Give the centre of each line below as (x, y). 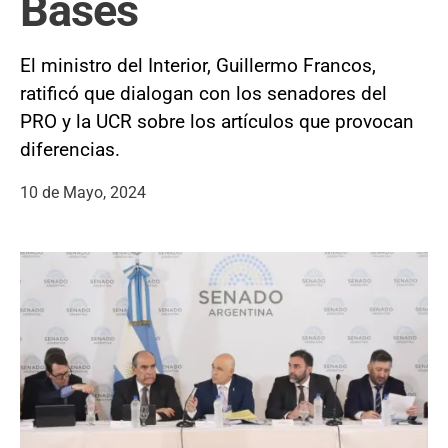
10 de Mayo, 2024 (83, 192)
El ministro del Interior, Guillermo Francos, (198, 65)
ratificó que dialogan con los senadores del (203, 93)
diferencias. (70, 149)
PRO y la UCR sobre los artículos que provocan (217, 121)
